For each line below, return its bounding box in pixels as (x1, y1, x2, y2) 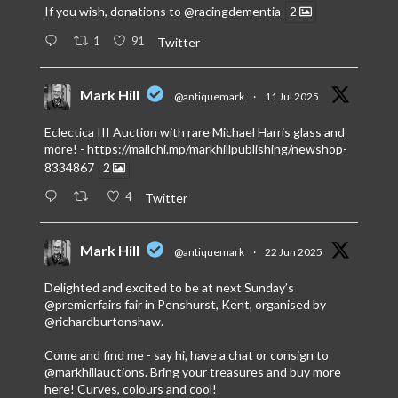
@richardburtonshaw (44, 313, 161, 329)
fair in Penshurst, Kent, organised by (121, 296, 326, 312)
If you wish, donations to (44, 4, 184, 20)
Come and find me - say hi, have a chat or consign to (44, 346, 329, 362)
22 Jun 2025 (264, 244, 322, 259)
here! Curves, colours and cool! (44, 380, 217, 396)
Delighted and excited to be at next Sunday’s (44, 279, 294, 295)
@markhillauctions (44, 363, 145, 379)
